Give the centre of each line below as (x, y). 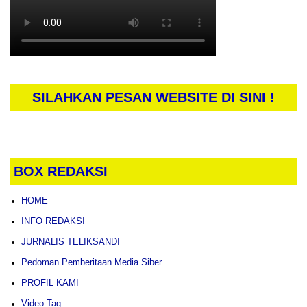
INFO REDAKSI (53, 221)
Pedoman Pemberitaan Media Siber (91, 262)
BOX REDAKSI (61, 171)
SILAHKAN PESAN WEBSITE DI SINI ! (153, 97)
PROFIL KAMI (50, 282)
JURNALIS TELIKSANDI (71, 241)
